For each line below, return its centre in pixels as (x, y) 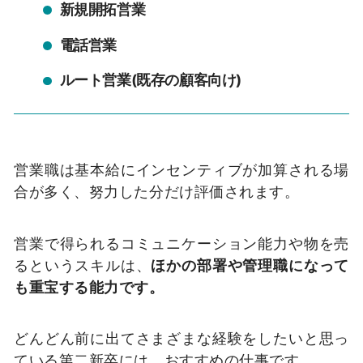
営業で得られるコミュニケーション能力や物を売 (181, 243)
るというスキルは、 (83, 265)
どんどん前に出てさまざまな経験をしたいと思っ (181, 338)
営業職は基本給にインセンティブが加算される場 (181, 169)
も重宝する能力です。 (89, 286)
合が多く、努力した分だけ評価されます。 (157, 191)
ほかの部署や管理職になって (250, 265)
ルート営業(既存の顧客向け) (150, 80)
